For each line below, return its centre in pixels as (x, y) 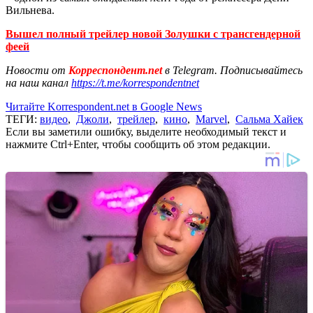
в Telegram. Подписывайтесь (234, 70)
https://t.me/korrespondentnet (135, 82)
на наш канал (38, 82)
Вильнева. (30, 10)
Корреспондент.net (115, 70)
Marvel (211, 119)
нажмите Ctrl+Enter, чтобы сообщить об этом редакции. (138, 144)
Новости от (36, 70)
